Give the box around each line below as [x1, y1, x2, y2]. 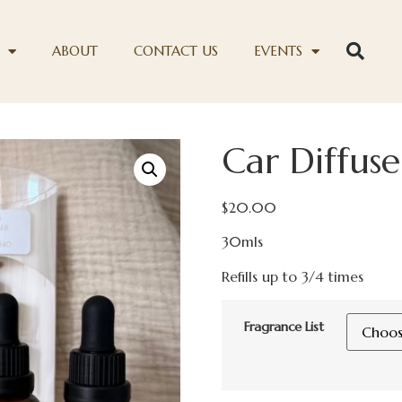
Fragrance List [243, 319, 324, 336]
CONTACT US [133, 42, 218, 60]
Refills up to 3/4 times [221, 267, 363, 285]
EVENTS [253, 42, 302, 60]
